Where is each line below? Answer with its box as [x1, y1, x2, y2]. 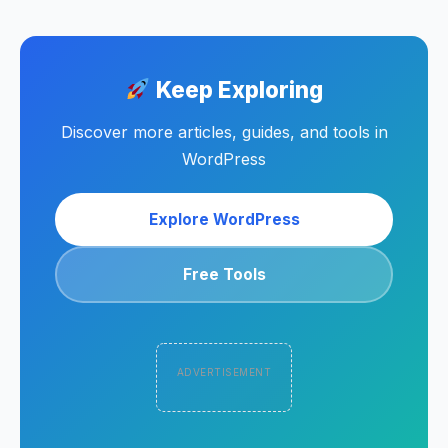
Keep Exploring [150, 76, 323, 103]
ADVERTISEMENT [176, 366, 272, 378]
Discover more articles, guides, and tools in [60, 122, 388, 142]
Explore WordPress [148, 210, 300, 229]
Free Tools [182, 265, 266, 284]
